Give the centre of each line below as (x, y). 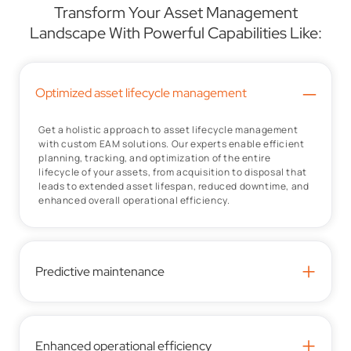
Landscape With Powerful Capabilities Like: (175, 33)
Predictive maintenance (100, 271)
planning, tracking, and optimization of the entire (155, 158)
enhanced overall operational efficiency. (134, 200)
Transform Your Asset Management (175, 13)
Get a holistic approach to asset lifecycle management (168, 130)
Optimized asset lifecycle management (141, 92)
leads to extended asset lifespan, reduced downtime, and (174, 186)
